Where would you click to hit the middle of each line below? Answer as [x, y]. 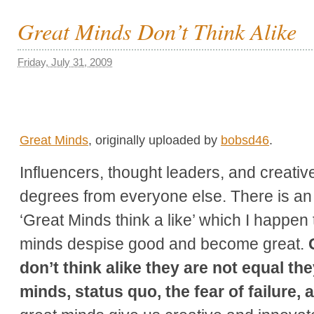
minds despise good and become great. [164, 244]
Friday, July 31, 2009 [65, 62]
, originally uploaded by [155, 140]
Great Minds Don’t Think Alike [157, 31]
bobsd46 [245, 140]
